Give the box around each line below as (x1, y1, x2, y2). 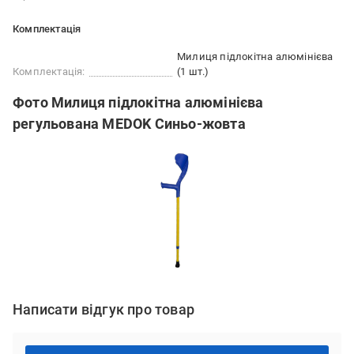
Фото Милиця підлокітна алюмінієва (13, 94, 264, 111)
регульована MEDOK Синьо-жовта (13, 115, 246, 132)
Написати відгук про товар (13, 301, 194, 318)
